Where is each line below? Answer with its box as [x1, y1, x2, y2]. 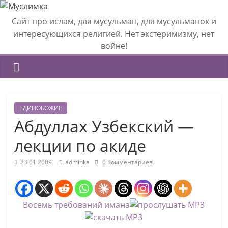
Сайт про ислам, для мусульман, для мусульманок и [11, 16, 216, 27]
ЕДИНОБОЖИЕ [19, 104, 63, 112]
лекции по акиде [14, 134, 147, 156]
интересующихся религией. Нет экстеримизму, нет [13, 28, 215, 39]
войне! [100, 40, 127, 51]
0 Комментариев [101, 158, 153, 166]
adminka [65, 158, 90, 166]
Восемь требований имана [23, 199, 130, 210]
